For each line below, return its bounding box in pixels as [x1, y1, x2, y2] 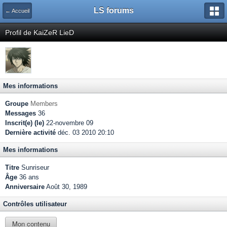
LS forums [93, 6, 134, 15]
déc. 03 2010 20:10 [56, 129, 114, 136]
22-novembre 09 [44, 119, 93, 127]
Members [30, 100, 58, 107]
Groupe [5, 100, 28, 107]
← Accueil [5, 8, 29, 14]
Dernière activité [5, 129, 56, 136]
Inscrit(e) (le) [5, 119, 44, 127]
